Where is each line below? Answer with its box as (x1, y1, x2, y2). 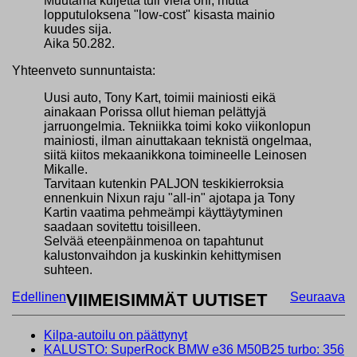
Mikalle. (44, 162, 88, 176)
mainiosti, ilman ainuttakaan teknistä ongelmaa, (44, 133, 312, 147)
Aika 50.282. (44, 36, 115, 50)
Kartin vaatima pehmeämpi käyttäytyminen (44, 205, 283, 219)
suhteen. (44, 262, 92, 277)
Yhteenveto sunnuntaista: (12, 63, 155, 77)
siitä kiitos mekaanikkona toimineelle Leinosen (44, 147, 307, 162)
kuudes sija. (44, 22, 112, 36)
